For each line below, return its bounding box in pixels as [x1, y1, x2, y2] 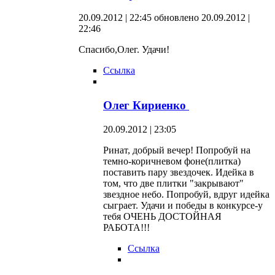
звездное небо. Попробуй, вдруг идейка [103, 188, 269, 199]
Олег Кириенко [103, 99, 189, 112]
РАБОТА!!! [103, 222, 150, 233]
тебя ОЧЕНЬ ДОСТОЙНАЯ [103, 211, 222, 222]
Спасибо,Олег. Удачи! [79, 44, 169, 55]
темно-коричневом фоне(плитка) [103, 155, 241, 166]
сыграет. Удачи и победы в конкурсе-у [103, 199, 263, 211]
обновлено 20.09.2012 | [154, 12, 250, 23]
